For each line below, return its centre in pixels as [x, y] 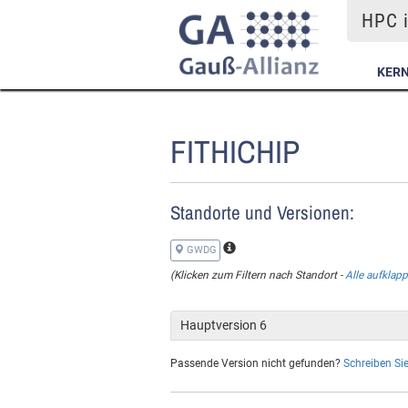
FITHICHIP [235, 152]
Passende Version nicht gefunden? [257, 363]
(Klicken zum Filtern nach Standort [254, 275]
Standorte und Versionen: [262, 213]
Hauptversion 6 [224, 325]
